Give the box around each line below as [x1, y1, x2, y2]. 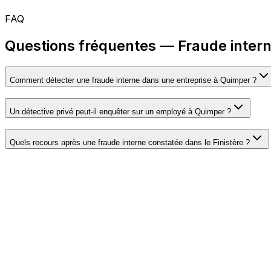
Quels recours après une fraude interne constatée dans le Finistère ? [10, 138, 250, 148]
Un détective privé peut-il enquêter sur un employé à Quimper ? [10, 106, 231, 116]
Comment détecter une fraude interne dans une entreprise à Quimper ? [10, 75, 256, 85]
